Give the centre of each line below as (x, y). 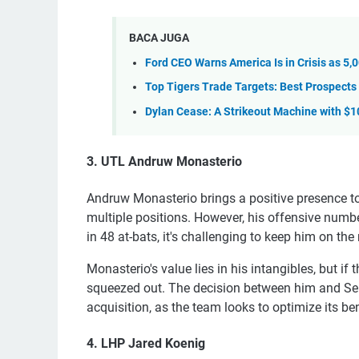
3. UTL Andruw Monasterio (164, 162)
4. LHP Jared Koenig (146, 343)
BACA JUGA (159, 38)
